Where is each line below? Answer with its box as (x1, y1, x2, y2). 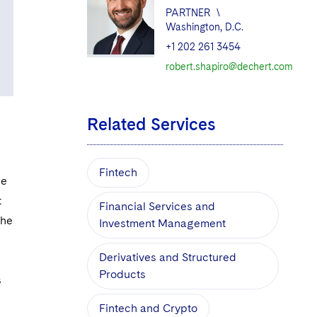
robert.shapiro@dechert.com (165, 60, 293, 72)
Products (98, 267, 146, 281)
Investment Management (98, 216, 226, 230)
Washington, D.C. (165, 21, 243, 33)
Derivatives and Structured (98, 250, 236, 264)
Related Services (86, 113, 216, 134)
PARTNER (165, 6, 210, 18)
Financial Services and (98, 199, 215, 213)
